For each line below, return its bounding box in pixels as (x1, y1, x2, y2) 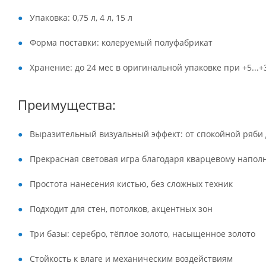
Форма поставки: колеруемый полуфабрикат (30, 37, 213, 48)
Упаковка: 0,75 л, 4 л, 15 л (30, 12, 132, 23)
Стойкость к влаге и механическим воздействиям (30, 253, 233, 264)
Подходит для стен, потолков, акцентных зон (30, 203, 213, 214)
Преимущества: (18, 96, 116, 114)
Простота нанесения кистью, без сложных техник (30, 178, 233, 189)
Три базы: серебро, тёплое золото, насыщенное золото (30, 228, 255, 239)
